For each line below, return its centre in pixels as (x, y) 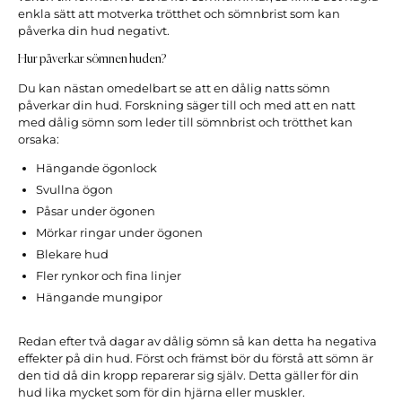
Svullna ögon (74, 189)
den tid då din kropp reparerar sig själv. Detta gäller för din (188, 376)
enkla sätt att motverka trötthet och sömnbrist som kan (179, 13)
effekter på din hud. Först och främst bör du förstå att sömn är (196, 359)
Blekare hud (72, 255)
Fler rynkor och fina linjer (109, 276)
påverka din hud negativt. (94, 31)
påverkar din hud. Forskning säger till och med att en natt (187, 105)
